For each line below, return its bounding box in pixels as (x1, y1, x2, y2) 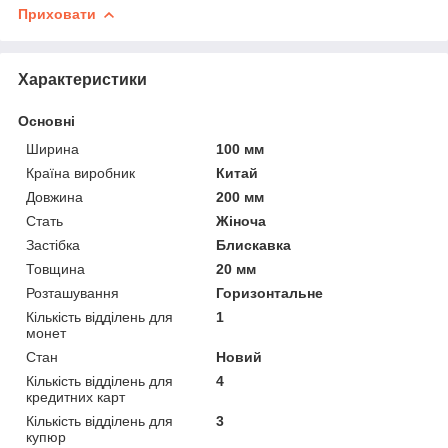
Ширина (26, 140, 79, 157)
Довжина (26, 188, 83, 205)
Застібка (26, 236, 80, 253)
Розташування (26, 284, 119, 301)
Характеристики (18, 70, 147, 88)
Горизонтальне (216, 284, 324, 301)
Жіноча (216, 212, 267, 229)
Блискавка (216, 236, 292, 253)
